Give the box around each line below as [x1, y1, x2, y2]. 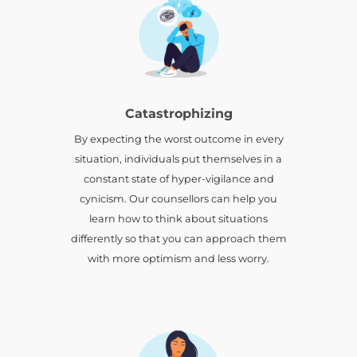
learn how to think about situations [89, 212, 268, 225]
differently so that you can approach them [70, 232, 287, 245]
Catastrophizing [124, 105, 233, 121]
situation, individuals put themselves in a [75, 152, 282, 165]
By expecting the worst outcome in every [73, 132, 284, 145]
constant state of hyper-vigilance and [83, 172, 274, 185]
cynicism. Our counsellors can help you [80, 192, 277, 205]
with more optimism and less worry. [88, 252, 269, 265]
